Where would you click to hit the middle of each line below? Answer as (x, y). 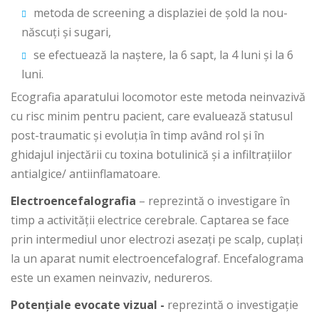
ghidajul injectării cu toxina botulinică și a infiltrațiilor (151, 155)
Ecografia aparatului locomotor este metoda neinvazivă (158, 97)
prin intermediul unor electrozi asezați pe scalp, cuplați (157, 239)
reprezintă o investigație (233, 305)
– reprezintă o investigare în (213, 201)
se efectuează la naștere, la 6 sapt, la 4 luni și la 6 (163, 55)
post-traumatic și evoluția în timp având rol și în (137, 135)
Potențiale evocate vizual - (89, 305)
